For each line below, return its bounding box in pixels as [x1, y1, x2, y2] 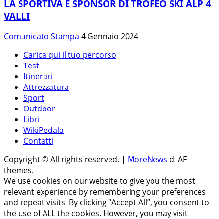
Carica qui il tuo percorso [23, 49, 116, 61]
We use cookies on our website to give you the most [4, 175, 195, 187]
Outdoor [23, 103, 55, 114]
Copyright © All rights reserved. [4, 154, 121, 165]
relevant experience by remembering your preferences [4, 186, 206, 197]
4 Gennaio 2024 [81, 31, 138, 42]
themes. [4, 165, 34, 176]
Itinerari [23, 71, 53, 82]
